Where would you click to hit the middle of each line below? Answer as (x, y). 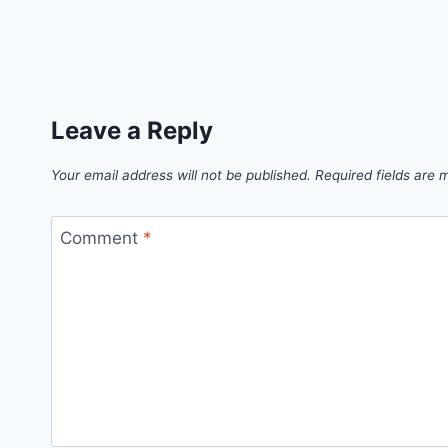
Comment (101, 237)
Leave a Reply (132, 131)
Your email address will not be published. (181, 174)
